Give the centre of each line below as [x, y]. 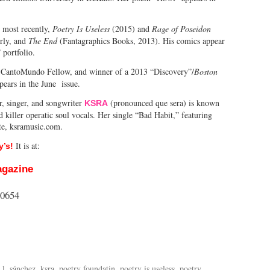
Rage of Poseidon [181, 28]
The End [43, 40]
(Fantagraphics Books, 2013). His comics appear [141, 40]
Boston [206, 71]
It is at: [27, 145]
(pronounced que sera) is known [164, 102]
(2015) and [131, 28]
